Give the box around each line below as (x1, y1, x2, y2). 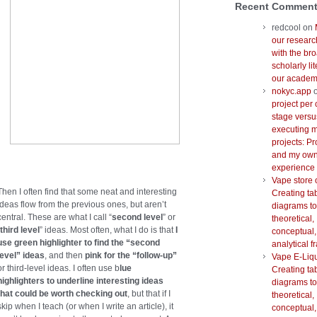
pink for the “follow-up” (85, 250, 177, 261)
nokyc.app (272, 86, 311, 97)
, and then (45, 250, 85, 261)
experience (272, 163, 315, 173)
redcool (272, 23, 301, 33)
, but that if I (127, 289, 171, 299)
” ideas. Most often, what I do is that (40, 225, 175, 236)
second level (112, 212, 163, 223)
